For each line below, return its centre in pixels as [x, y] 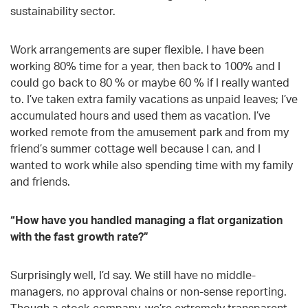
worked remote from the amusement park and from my [150, 132]
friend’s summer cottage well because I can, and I [135, 148]
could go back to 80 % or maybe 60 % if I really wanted [150, 82]
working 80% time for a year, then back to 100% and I [145, 66]
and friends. [40, 181]
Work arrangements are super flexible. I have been [137, 49]
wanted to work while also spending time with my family [152, 165]
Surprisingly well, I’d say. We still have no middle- [133, 275]
